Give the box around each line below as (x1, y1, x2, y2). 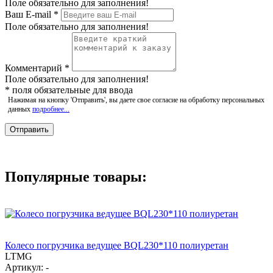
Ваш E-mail (5, 9, 54, 19)
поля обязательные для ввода (10, 84, 133, 95)
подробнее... (32, 104, 69, 113)
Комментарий (5, 62, 65, 73)
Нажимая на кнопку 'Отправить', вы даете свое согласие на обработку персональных (8, 95, 264, 104)
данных (8, 104, 32, 113)
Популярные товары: (5, 168, 147, 185)
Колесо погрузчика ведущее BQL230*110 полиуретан (5, 239, 229, 250)
